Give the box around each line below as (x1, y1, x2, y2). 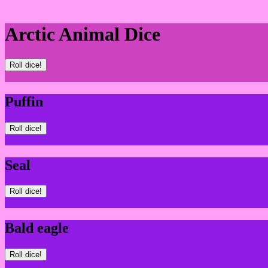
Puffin (5, 93, 43, 109)
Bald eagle (5, 220, 69, 236)
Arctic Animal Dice (5, 23, 160, 45)
